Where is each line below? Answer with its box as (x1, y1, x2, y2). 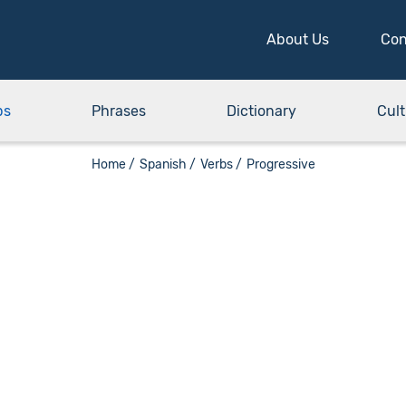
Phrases (92, 102, 147, 120)
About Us (266, 31, 329, 48)
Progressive (246, 157, 315, 172)
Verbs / (199, 157, 242, 172)
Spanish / (139, 157, 196, 172)
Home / (91, 157, 135, 172)
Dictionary (226, 102, 296, 120)
